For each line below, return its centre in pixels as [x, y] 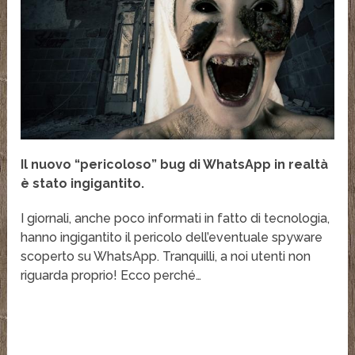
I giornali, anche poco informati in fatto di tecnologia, [176, 219]
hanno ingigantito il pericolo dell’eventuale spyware [172, 238]
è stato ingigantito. [83, 184]
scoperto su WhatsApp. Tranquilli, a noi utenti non [166, 257]
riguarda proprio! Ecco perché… [111, 276]
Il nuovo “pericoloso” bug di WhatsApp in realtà [175, 165]
